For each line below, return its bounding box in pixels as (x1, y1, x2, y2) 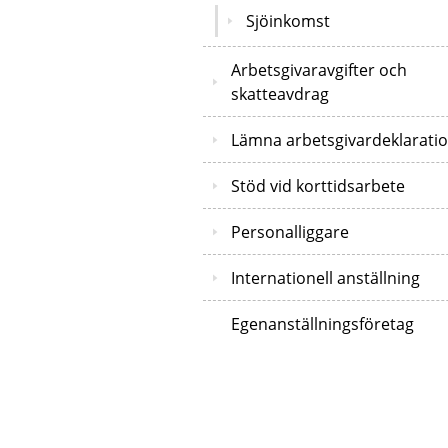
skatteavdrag (231, 82, 329, 105)
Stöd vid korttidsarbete (231, 174, 405, 197)
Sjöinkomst (246, 9, 330, 32)
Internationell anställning (231, 266, 420, 289)
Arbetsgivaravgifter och (231, 58, 407, 81)
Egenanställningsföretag (231, 312, 414, 335)
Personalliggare (231, 220, 349, 243)
